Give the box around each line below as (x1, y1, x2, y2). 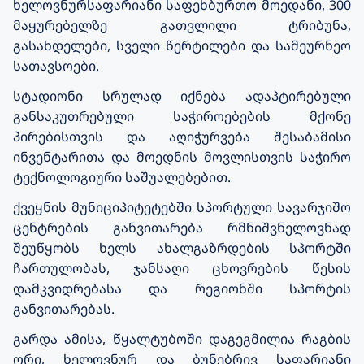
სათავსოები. (13, 56, 99, 75)
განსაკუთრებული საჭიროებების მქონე (13, 106, 351, 125)
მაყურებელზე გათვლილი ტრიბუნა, (13, 15, 351, 34)
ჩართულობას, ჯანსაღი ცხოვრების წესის (13, 258, 351, 277)
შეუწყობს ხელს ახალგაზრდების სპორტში (13, 238, 351, 257)
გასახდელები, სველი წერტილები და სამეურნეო (13, 36, 351, 54)
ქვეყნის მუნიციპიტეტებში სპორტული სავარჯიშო (13, 197, 351, 216)
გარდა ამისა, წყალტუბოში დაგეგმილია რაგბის (13, 329, 351, 348)
